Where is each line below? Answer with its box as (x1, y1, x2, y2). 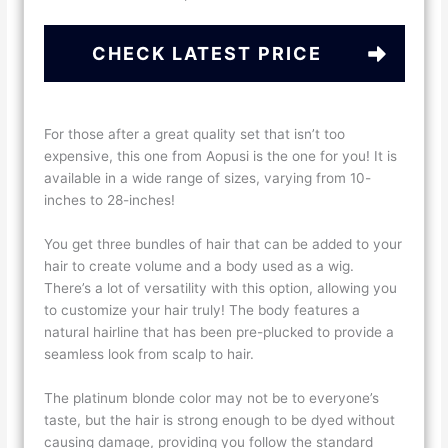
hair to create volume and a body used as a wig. (44, 258, 355, 275)
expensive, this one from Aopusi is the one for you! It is (44, 148, 398, 165)
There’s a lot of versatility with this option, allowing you (44, 280, 398, 297)
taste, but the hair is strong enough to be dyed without (44, 411, 396, 428)
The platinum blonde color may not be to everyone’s (44, 389, 380, 406)
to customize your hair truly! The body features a (44, 302, 361, 319)
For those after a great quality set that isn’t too (44, 126, 346, 143)
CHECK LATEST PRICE (91, 43, 322, 65)
